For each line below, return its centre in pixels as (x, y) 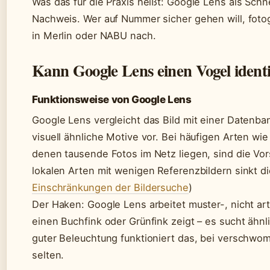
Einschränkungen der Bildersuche (110, 187)
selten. (48, 255)
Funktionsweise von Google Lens (112, 99)
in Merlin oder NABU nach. (94, 35)
